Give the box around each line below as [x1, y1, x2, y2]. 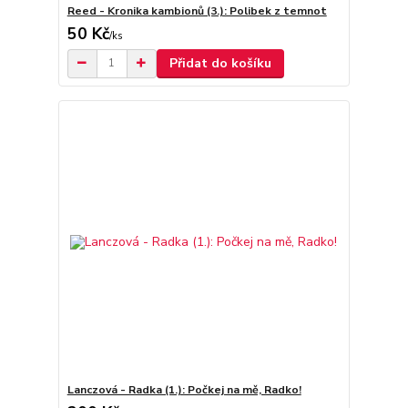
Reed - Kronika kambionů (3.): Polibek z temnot [66, 3, 327, 18]
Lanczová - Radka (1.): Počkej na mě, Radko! [66, 382, 301, 397]
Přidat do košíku [168, 54, 271, 72]
